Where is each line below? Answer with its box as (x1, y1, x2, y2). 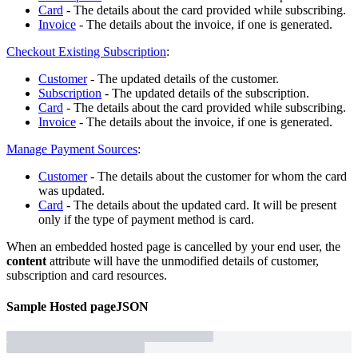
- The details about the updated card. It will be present (63, 197, 336, 212)
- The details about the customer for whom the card (87, 169, 347, 183)
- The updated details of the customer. (87, 71, 279, 86)
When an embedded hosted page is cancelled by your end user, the (6, 239, 340, 253)
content (6, 253, 46, 268)
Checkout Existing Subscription (6, 44, 166, 58)
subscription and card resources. (6, 268, 167, 282)
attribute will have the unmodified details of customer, (46, 253, 319, 268)
